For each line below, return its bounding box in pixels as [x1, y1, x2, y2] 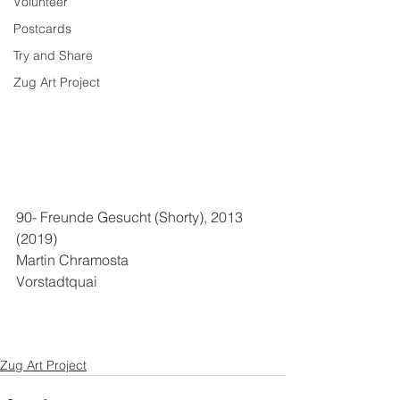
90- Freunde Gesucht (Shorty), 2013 [16, 208, 246, 226]
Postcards [13, 21, 71, 37]
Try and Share [13, 47, 93, 63]
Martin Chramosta [16, 251, 129, 269]
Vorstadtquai [16, 272, 97, 290]
